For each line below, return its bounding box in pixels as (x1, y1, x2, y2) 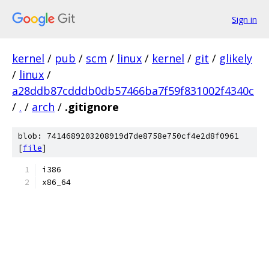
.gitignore (65, 100, 119, 114)
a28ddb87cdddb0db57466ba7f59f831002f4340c (12, 83, 254, 98)
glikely (219, 51, 252, 65)
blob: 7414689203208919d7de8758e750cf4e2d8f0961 (18, 131, 239, 141)
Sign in (232, 13, 257, 25)
